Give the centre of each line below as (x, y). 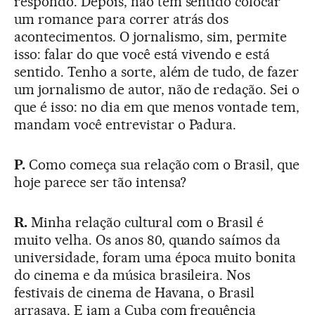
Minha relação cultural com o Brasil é (146, 222)
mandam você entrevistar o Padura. (126, 124)
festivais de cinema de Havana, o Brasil (135, 292)
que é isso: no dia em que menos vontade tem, (157, 107)
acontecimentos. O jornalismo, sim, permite (151, 36)
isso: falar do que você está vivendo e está (142, 54)
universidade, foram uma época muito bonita (155, 257)
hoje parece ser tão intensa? (101, 182)
